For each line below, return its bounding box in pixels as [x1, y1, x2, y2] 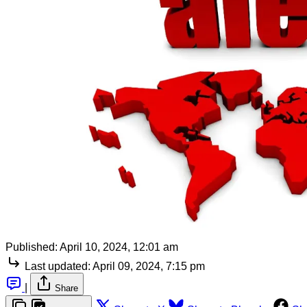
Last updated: [25, 260, 90, 272]
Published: [5, 241, 58, 253]
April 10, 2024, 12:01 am [60, 241, 178, 253]
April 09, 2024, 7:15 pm [93, 260, 205, 272]
